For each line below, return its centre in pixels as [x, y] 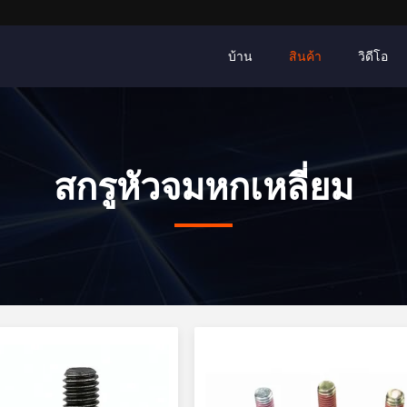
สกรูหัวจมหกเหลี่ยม [203, 187]
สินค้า [305, 56]
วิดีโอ [373, 56]
